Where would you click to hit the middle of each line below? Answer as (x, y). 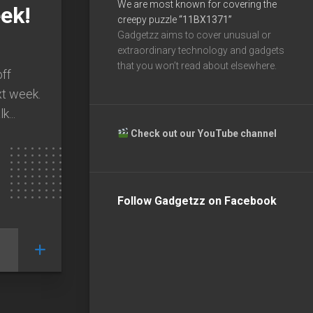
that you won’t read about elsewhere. (197, 65)
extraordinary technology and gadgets (201, 50)
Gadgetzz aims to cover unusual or (194, 35)
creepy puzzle (148, 19)
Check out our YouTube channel (204, 133)
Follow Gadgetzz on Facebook (197, 201)
